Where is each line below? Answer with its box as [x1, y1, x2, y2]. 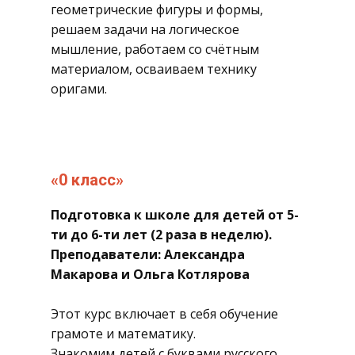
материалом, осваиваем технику [51, 60, 257, 78]
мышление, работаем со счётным [51, 40, 259, 58]
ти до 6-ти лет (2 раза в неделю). [51, 226, 272, 243]
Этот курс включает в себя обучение [51, 305, 278, 323]
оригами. [51, 80, 107, 97]
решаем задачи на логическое [51, 21, 239, 38]
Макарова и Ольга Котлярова [51, 265, 250, 283]
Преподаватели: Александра [51, 246, 245, 263]
